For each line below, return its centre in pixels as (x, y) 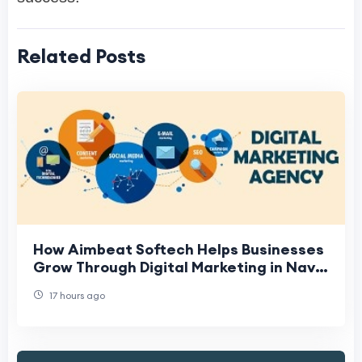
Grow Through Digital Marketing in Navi (176, 267)
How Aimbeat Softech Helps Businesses (179, 250)
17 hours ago (76, 296)
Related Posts (81, 56)
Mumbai (62, 285)
